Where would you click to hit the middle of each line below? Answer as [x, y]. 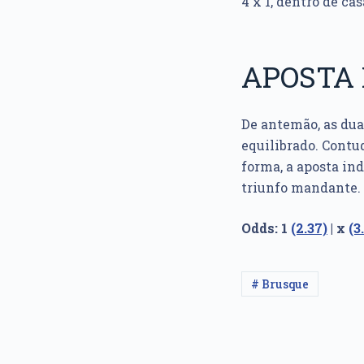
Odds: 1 [266, 228]
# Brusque [279, 284]
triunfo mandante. [301, 187]
